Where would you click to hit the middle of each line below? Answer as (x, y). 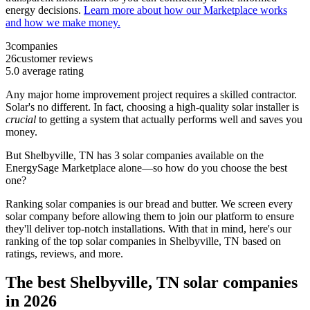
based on (260, 241)
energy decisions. (45, 10)
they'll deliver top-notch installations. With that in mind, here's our (148, 228)
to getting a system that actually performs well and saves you (171, 119)
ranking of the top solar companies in (88, 241)
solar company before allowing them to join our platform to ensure (150, 216)
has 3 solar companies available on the (179, 155)
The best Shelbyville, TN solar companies (152, 283)
